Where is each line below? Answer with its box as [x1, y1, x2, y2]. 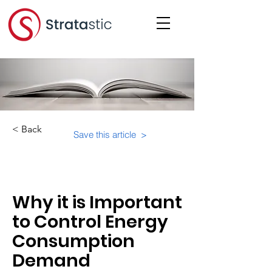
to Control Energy [12, 209, 168, 234]
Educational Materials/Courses [18, 167, 151, 179]
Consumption [12, 229, 135, 253]
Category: [18, 155, 63, 168]
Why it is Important [12, 190, 182, 214]
